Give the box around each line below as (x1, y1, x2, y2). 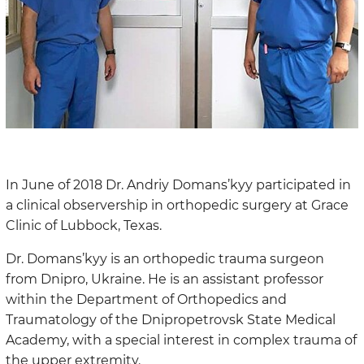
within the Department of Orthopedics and (6, 291, 287, 307)
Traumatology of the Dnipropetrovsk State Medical (6, 311, 336, 327)
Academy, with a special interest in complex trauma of (6, 331, 357, 348)
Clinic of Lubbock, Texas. (6, 217, 162, 233)
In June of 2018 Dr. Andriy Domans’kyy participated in (6, 176, 351, 193)
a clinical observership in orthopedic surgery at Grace (6, 197, 349, 213)
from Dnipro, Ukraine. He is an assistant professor (6, 271, 323, 287)
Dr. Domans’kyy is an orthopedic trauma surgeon (6, 250, 324, 266)
